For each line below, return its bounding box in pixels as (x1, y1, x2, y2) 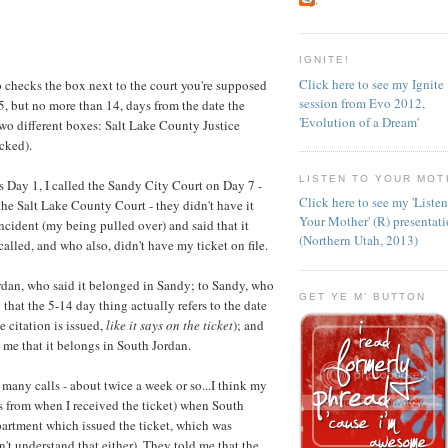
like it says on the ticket (106, 315, 233, 334)
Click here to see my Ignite (299, 74, 444, 93)
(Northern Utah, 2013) (299, 231, 418, 250)
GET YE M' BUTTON (299, 291, 427, 303)
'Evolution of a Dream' (299, 112, 419, 131)
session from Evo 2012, (299, 93, 425, 112)
